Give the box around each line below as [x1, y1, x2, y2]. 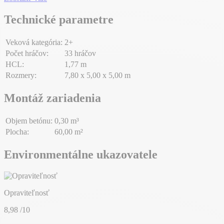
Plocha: [5, 127, 29, 136]
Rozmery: [5, 71, 36, 80]
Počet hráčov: [5, 49, 48, 58]
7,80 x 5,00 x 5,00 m [64, 71, 130, 80]
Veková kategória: [5, 38, 62, 47]
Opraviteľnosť [4, 188, 49, 197]
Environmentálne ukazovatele [4, 147, 157, 161]
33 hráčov [64, 49, 96, 58]
